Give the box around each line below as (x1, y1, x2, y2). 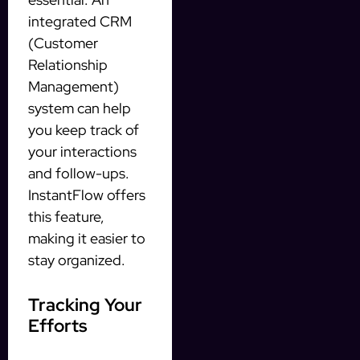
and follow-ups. (28, 164, 129, 183)
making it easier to (28, 229, 145, 248)
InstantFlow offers (28, 186, 145, 205)
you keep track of (28, 121, 139, 140)
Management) (28, 77, 119, 96)
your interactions (28, 142, 137, 162)
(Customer (28, 34, 98, 53)
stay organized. (28, 251, 125, 270)
